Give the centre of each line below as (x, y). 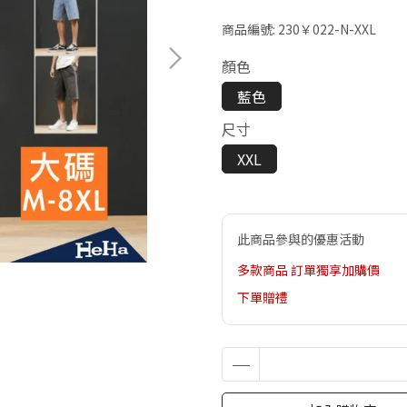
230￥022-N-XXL (327, 29)
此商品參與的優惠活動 (301, 239)
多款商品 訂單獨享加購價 (308, 270)
